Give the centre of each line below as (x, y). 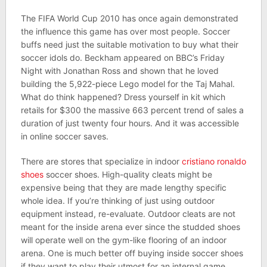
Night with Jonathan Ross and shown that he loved (119, 71)
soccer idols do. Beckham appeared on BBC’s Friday (122, 58)
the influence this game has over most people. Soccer (125, 31)
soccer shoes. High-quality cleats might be (128, 174)
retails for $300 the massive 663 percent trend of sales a (132, 110)
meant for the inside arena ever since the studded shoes (130, 227)
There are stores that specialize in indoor (101, 161)
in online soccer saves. (64, 136)
